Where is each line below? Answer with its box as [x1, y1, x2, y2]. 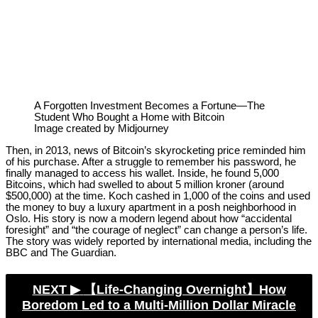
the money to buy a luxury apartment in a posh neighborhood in [6, 201, 296, 213]
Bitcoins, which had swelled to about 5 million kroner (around [6, 178, 284, 190]
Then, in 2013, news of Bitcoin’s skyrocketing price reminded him [6, 144, 306, 156]
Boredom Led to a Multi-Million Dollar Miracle [22, 298, 297, 313]
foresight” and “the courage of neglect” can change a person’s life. [6, 224, 307, 236]
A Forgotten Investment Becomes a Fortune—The [34, 100, 265, 112]
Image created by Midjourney [34, 123, 169, 135]
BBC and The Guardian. [6, 246, 116, 258]
